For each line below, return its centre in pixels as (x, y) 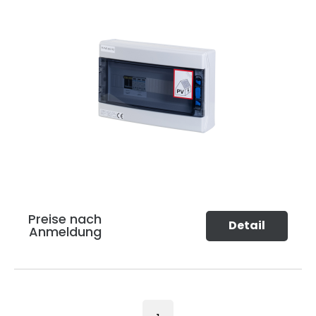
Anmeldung (65, 232)
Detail (247, 226)
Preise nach (65, 219)
